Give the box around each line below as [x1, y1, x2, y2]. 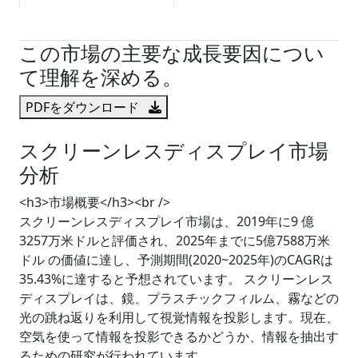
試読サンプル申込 [33, 15, 135, 33]
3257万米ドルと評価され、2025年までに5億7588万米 [19, 232, 330, 249]
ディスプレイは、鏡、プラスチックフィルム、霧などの [19, 289, 339, 307]
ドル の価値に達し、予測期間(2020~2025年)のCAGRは [19, 251, 333, 268]
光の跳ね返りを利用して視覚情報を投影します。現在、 [19, 308, 339, 326]
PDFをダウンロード [26, 98, 142, 116]
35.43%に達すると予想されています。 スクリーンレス [19, 270, 333, 288]
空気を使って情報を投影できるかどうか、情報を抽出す [19, 328, 339, 345]
